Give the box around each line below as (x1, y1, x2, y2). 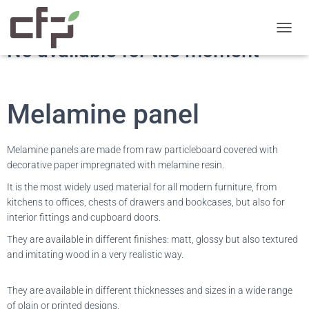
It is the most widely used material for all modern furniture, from (7, 181, 277, 192)
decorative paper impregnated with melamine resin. (7, 159, 224, 170)
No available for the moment (7, 39, 259, 62)
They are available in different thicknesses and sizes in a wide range (7, 285, 292, 296)
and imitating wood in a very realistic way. (7, 249, 183, 260)
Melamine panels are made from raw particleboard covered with (7, 144, 278, 155)
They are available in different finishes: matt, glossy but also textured (7, 234, 298, 245)
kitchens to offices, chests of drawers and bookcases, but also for (7, 197, 285, 208)
